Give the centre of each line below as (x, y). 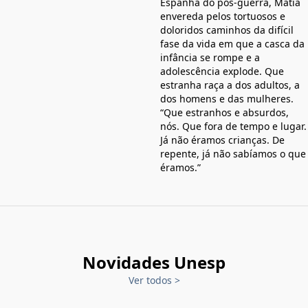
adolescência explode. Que (222, 71)
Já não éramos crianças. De (222, 140)
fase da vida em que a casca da (232, 43)
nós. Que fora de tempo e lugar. (233, 126)
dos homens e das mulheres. (227, 98)
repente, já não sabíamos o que (233, 153)
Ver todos (151, 280)
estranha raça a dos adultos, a (230, 85)
